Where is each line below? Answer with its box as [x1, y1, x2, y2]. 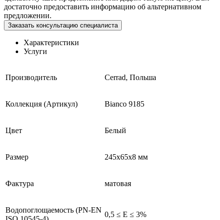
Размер [5, 152, 28, 161]
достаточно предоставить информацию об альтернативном [4, 2, 201, 11]
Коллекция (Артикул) [5, 99, 78, 108]
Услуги [24, 47, 47, 55]
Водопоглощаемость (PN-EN [5, 205, 102, 214]
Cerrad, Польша [105, 73, 156, 82]
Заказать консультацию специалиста [8, 21, 118, 29]
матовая [105, 179, 131, 188]
